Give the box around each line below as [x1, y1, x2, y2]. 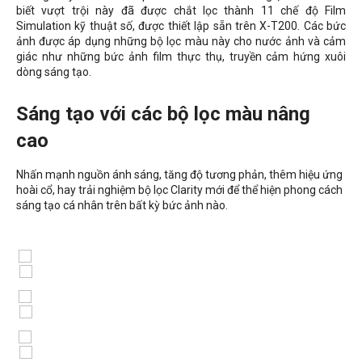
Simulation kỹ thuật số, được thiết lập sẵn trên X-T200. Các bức [16, 19, 346, 33]
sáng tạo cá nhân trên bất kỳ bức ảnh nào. [16, 199, 228, 213]
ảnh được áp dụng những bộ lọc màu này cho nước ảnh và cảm [16, 35, 346, 48]
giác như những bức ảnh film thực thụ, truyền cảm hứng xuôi [16, 50, 346, 64]
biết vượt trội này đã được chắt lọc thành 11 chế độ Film [16, 4, 346, 18]
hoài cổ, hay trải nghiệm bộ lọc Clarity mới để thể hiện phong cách [16, 183, 343, 197]
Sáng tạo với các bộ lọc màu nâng [16, 103, 310, 126]
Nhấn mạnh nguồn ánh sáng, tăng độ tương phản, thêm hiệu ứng [16, 168, 343, 182]
